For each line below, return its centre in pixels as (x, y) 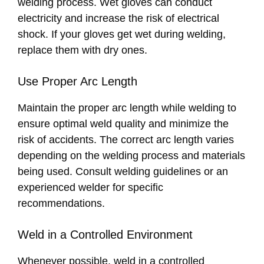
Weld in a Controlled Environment (105, 235)
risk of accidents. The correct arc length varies (126, 140)
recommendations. (61, 204)
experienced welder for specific (90, 188)
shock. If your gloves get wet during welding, (122, 34)
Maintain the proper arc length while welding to (127, 108)
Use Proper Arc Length (77, 82)
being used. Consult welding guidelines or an (123, 172)
